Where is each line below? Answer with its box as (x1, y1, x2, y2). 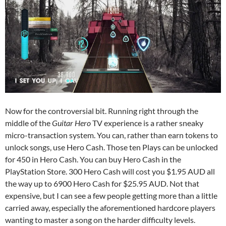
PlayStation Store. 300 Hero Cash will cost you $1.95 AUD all (5, 166, 215, 176)
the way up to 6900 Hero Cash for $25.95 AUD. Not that (5, 178, 199, 188)
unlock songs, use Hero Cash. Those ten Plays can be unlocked (5, 142, 218, 152)
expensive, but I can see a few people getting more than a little (5, 190, 217, 200)
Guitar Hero (52, 118, 91, 128)
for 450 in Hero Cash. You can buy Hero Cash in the (5, 154, 181, 164)
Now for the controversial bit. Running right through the (5, 105, 198, 116)
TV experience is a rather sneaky (91, 118, 203, 128)
